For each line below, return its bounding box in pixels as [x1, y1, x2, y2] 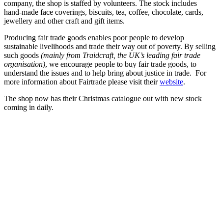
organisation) [4, 59, 45, 68]
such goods [4, 51, 41, 59]
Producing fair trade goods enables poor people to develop [4, 33, 184, 42]
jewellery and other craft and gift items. [4, 16, 125, 25]
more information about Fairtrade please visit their [4, 77, 160, 86]
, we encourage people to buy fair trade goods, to [45, 59, 196, 68]
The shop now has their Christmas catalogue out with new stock [4, 94, 202, 103]
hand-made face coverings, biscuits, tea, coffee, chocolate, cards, [4, 7, 203, 16]
